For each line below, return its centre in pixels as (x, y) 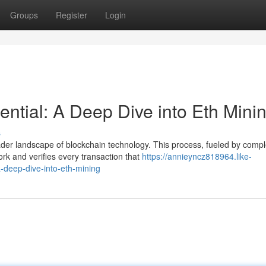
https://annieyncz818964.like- (197, 156)
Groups (24, 15)
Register (72, 15)
